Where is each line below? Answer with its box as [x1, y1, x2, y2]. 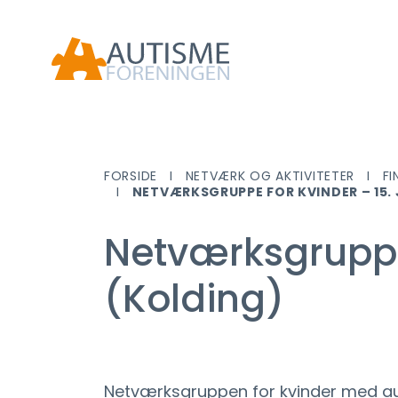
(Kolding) [104, 273, 284, 325]
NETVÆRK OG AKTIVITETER [185, 166, 355, 185]
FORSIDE [104, 166, 157, 185]
